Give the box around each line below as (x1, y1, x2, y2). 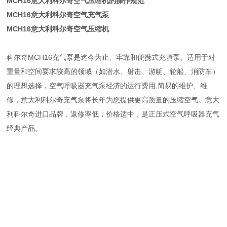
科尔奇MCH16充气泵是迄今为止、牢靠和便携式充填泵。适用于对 (7, 53, 216, 61)
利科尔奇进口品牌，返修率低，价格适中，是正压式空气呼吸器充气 (7, 110, 220, 118)
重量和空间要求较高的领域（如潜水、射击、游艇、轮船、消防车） (7, 67, 220, 75)
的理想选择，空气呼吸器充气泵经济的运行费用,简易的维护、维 (7, 82, 208, 90)
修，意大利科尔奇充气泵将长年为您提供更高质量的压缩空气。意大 (7, 96, 220, 104)
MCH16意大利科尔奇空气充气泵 (7, 11, 109, 19)
